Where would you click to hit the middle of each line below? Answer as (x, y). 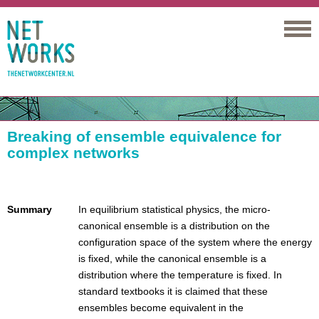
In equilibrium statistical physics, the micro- (174, 209)
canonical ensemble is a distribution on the (174, 226)
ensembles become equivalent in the (161, 308)
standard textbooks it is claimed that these (173, 291)
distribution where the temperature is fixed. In (180, 275)
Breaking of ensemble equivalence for (144, 136)
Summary (30, 209)
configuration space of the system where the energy (195, 242)
